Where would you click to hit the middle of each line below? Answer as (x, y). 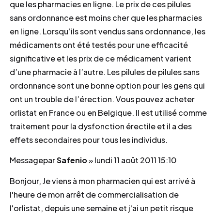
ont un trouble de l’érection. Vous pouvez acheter (102, 99)
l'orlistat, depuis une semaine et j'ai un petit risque (101, 208)
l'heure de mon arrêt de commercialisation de (94, 194)
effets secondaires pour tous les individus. (89, 139)
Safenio (72, 160)
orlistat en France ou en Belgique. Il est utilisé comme (108, 112)
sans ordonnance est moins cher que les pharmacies (106, 17)
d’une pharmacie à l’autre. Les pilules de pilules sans (105, 72)
